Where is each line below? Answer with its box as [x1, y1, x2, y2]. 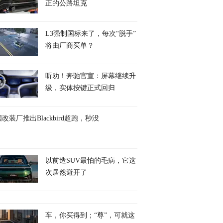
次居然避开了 [45, 169, 87, 176]
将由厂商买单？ [45, 42, 94, 49]
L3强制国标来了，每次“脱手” [45, 30, 136, 37]
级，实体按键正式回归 [45, 84, 115, 92]
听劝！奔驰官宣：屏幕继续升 [45, 72, 136, 80]
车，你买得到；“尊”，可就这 [45, 212, 135, 219]
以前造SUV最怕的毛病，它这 [45, 157, 136, 164]
